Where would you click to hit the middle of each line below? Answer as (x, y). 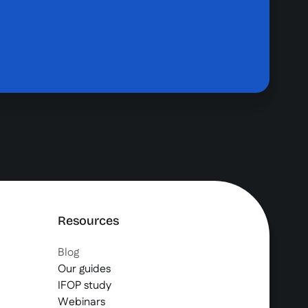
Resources (89, 220)
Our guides (84, 269)
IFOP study (85, 285)
